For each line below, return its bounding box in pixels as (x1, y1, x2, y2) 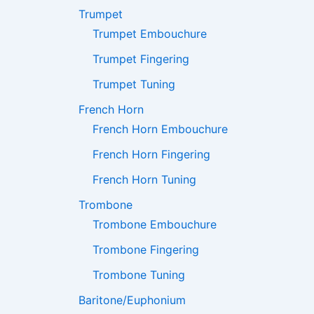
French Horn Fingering (93, 147, 210, 162)
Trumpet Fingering (93, 52, 189, 67)
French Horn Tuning (93, 172, 196, 187)
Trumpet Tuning (93, 77, 175, 92)
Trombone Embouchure (93, 217, 217, 232)
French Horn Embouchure (93, 122, 228, 137)
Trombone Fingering (93, 243, 199, 257)
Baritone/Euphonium (78, 293, 186, 308)
